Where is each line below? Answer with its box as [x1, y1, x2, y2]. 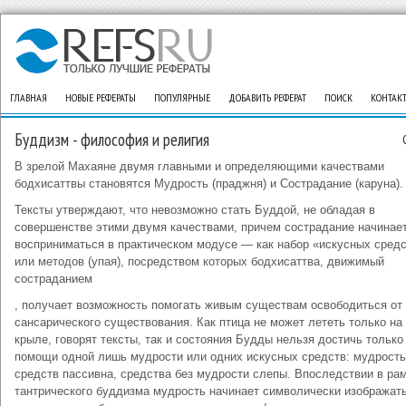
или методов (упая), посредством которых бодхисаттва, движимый [14, 255, 384, 268]
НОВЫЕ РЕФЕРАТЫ [65, 91, 136, 104]
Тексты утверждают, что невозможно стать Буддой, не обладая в [14, 203, 375, 217]
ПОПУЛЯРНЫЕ [154, 91, 210, 104]
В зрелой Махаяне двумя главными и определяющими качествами [14, 159, 384, 173]
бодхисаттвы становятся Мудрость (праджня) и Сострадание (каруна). [14, 177, 403, 190]
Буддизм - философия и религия [14, 129, 209, 150]
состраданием [14, 272, 92, 285]
